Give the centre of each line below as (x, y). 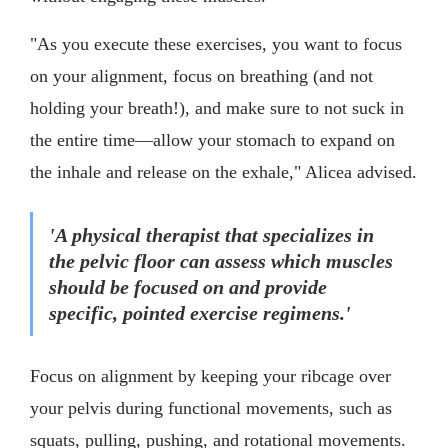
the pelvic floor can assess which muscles (221, 260)
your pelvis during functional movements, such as (211, 407)
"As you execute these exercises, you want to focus (216, 43)
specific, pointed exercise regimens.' (200, 312)
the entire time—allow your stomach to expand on (212, 139)
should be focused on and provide (188, 286)
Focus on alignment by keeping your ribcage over (210, 375)
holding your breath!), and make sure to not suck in (217, 107)
